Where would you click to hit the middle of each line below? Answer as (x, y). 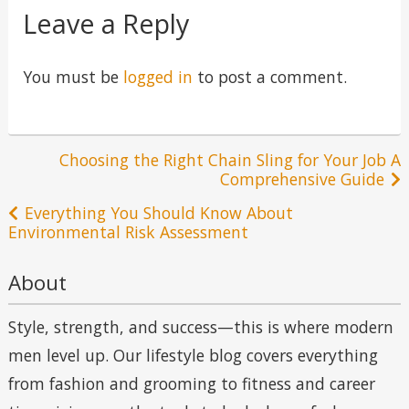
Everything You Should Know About (158, 213)
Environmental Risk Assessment (128, 232)
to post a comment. (269, 76)
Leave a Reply (105, 24)
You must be (73, 76)
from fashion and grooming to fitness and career (191, 383)
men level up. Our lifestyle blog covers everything (193, 355)
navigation (78, 202)
